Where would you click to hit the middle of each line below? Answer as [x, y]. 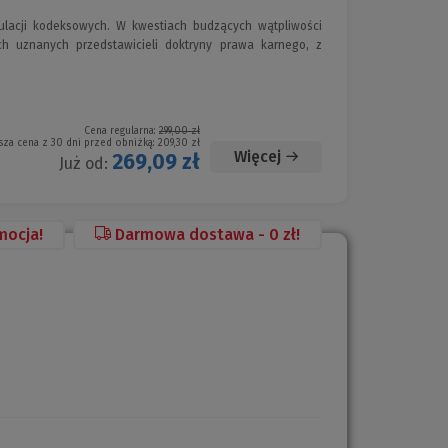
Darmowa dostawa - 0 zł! [207, 235]
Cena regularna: [121, 131]
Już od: [85, 164]
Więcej [257, 157]
